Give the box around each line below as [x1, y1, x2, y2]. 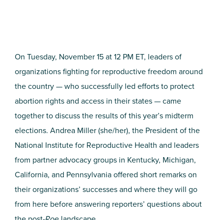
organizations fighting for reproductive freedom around [15, 66, 203, 78]
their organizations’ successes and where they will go [15, 184, 197, 195]
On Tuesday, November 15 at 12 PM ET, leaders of [15, 51, 182, 63]
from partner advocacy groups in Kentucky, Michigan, [15, 154, 196, 166]
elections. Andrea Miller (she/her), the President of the [15, 125, 200, 137]
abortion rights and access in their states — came [15, 95, 181, 107]
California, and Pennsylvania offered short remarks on [15, 169, 197, 181]
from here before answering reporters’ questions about [15, 198, 202, 210]
